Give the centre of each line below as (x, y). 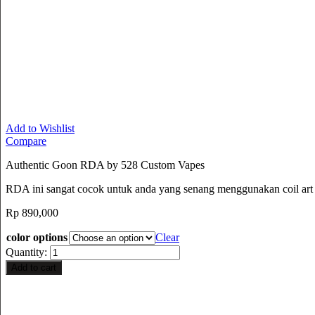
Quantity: (26, 252)
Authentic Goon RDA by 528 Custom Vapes (105, 165)
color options (37, 238)
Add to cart (34, 268)
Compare (26, 141)
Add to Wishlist (40, 129)
